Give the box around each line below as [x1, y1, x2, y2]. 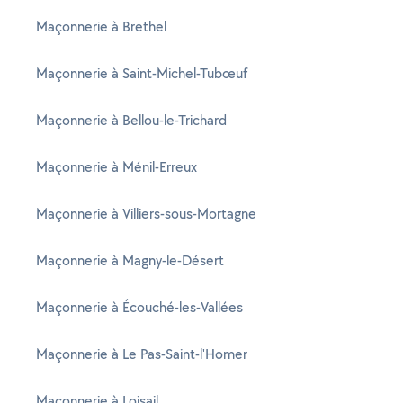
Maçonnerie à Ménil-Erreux [36, 157, 197, 176]
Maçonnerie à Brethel [36, 17, 166, 36]
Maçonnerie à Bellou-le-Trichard [36, 111, 227, 130]
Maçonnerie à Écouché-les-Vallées [36, 298, 243, 317]
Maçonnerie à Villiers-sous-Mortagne [36, 204, 256, 223]
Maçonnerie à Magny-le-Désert [36, 251, 224, 270]
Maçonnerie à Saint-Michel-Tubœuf [36, 64, 247, 83]
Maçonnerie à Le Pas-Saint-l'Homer [36, 345, 247, 363]
